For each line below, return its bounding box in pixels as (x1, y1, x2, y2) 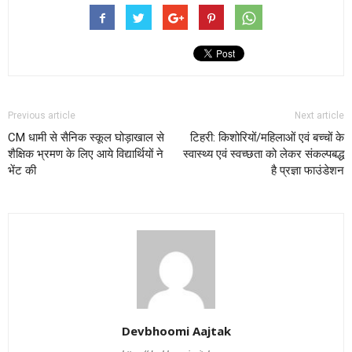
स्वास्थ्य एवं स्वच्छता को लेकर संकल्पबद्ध (183, 146, 344, 161)
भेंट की (8, 163, 36, 178)
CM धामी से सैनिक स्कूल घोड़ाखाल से (8, 130, 164, 145)
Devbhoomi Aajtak (121, 322, 231, 339)
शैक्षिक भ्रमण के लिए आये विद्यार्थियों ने (8, 146, 163, 161)
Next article (295, 109, 344, 121)
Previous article (8, 109, 75, 121)
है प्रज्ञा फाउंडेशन (271, 163, 344, 178)
